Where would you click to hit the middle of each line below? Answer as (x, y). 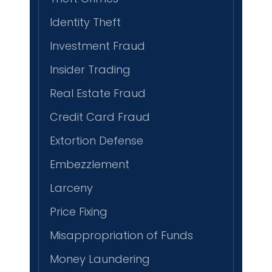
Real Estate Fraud (98, 93)
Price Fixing (79, 212)
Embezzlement (90, 165)
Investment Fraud (97, 46)
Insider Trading (90, 70)
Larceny (71, 188)
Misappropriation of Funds (121, 236)
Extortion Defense (97, 141)
